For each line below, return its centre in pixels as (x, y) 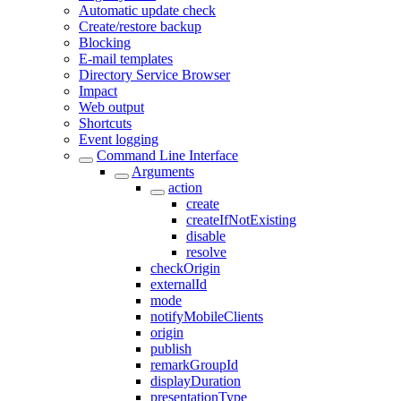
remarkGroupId (194, 365)
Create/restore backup (140, 26)
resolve (206, 252)
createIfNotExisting (241, 220)
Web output (111, 107)
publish (171, 349)
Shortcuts (105, 123)
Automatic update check (147, 10)
